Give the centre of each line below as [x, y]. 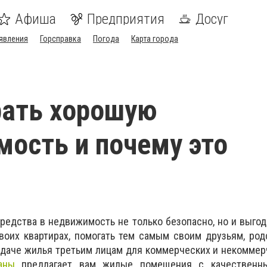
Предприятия [126, 19]
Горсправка [60, 39]
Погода [106, 39]
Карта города [155, 39]
